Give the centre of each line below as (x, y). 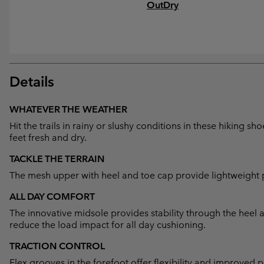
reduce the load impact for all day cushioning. (108, 225)
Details (32, 81)
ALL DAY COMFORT (52, 196)
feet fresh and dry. (48, 137)
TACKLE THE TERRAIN (57, 159)
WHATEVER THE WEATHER (68, 109)
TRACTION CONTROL (57, 246)
